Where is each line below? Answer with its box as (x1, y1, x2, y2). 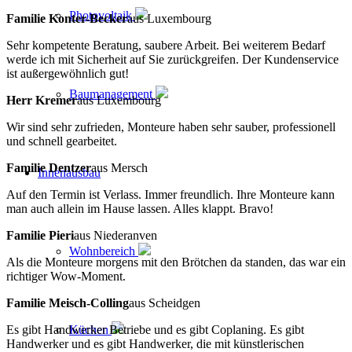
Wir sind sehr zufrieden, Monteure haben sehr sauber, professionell (6, 119, 335, 134)
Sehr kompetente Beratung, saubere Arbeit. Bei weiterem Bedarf (6, 38, 325, 52)
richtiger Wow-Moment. (6, 269, 126, 283)
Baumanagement (69, 86, 156, 101)
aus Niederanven (74, 228, 157, 242)
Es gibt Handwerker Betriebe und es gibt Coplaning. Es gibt (6, 322, 304, 336)
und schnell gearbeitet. (6, 134, 117, 148)
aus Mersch (91, 160, 148, 174)
